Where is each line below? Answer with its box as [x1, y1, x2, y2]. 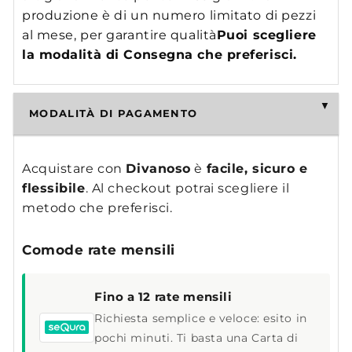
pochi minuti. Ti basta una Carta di [94, 331, 299, 346]
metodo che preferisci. [22, 200, 173, 216]
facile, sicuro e [206, 161, 308, 177]
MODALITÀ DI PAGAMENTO [29, 107, 198, 120]
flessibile [22, 181, 86, 196]
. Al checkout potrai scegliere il [85, 181, 290, 196]
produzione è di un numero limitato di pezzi [22, 8, 317, 24]
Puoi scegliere [216, 27, 317, 43]
